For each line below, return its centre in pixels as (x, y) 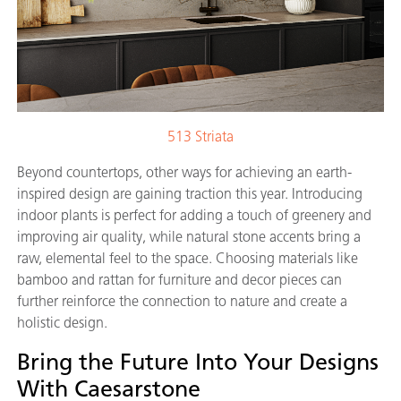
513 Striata (200, 137)
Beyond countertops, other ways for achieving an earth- (184, 173)
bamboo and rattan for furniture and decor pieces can (179, 280)
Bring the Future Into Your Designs (198, 362)
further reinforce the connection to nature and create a (182, 302)
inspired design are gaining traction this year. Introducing (190, 194)
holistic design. (62, 323)
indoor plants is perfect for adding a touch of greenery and (194, 216)
